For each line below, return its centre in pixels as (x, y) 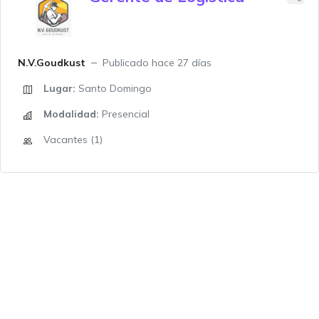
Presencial (124, 114)
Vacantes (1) (73, 140)
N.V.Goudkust (52, 63)
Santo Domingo (114, 88)
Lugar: (59, 88)
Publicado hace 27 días (157, 63)
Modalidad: (71, 114)
